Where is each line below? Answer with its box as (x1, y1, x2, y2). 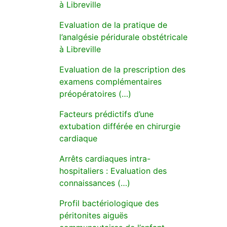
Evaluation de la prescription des (59, 64, 185, 74)
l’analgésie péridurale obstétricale (59, 32, 187, 42)
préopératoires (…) (59, 89, 131, 99)
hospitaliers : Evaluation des (59, 166, 167, 176)
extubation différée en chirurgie (59, 121, 180, 131)
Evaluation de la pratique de (59, 20, 167, 30)
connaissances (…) (59, 178, 130, 188)
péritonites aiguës (59, 210, 128, 220)
